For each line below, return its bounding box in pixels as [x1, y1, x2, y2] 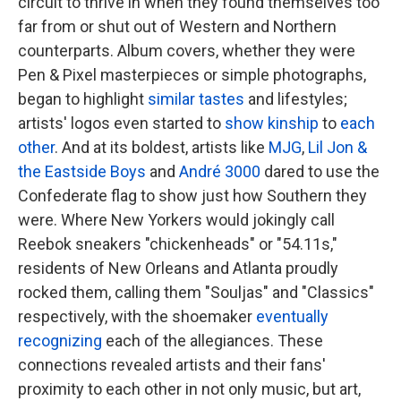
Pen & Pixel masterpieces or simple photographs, [18, 65, 366, 85]
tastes [199, 90, 244, 109]
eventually [256, 307, 328, 327]
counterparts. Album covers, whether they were [18, 41, 355, 61]
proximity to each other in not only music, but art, [18, 380, 361, 399]
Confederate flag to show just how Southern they [18, 186, 367, 206]
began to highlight [18, 90, 148, 109]
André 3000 [179, 162, 260, 182]
